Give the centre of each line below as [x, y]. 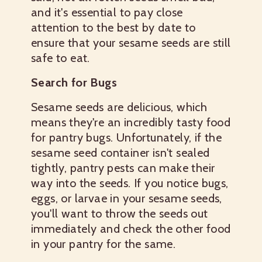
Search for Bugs [74, 82]
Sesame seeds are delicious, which [119, 107]
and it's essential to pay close [107, 12]
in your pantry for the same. [104, 244]
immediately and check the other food [131, 229]
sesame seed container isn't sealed [120, 153]
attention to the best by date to [113, 27]
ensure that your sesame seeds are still [131, 43]
